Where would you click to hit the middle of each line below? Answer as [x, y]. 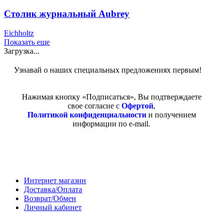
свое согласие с [95, 106]
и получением [171, 115]
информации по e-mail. [111, 124]
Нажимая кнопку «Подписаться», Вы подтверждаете [111, 97]
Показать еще [27, 42]
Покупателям [24, 161]
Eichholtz [19, 33]
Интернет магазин [55, 181]
